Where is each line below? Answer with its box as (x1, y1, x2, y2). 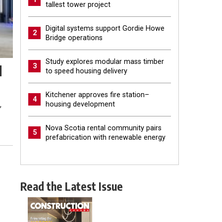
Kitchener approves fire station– (46, 90, 149, 99)
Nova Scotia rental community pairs (46, 123, 162, 132)
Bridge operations (46, 33, 103, 42)
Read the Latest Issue (20, 179, 123, 193)
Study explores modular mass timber (46, 57, 164, 66)
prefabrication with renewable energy (46, 133, 166, 142)
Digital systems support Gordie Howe (46, 24, 165, 33)
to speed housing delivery (46, 66, 127, 75)
